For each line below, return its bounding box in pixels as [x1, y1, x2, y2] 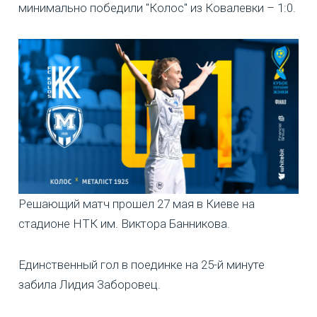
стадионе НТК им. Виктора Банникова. [18, 217, 230, 231]
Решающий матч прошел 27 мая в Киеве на [18, 197, 255, 212]
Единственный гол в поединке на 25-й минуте [18, 258, 265, 272]
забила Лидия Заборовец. [18, 277, 161, 292]
